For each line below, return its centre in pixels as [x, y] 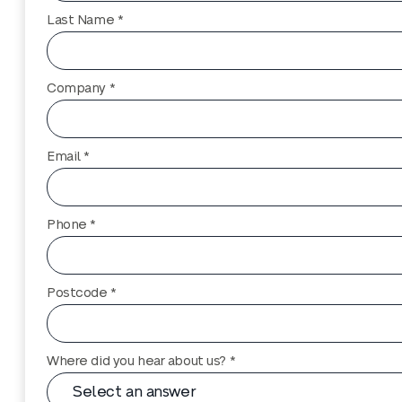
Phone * [72, 225]
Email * [69, 157]
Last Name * [85, 20]
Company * [81, 88]
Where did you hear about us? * [141, 361]
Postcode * [82, 293]
